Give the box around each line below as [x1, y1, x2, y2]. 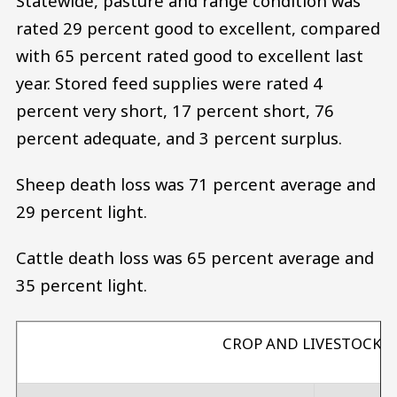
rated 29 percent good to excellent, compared [16, 17, 380, 40]
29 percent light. [16, 200, 147, 222]
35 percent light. [16, 273, 147, 296]
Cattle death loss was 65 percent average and [16, 245, 374, 269]
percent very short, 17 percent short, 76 [16, 99, 334, 122]
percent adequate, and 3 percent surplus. [16, 127, 342, 150]
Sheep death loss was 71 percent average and [16, 173, 376, 195]
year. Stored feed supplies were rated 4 [16, 72, 323, 95]
